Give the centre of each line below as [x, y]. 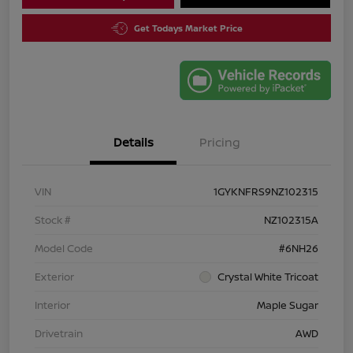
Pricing [220, 142]
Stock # [53, 220]
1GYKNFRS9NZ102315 [266, 191]
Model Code [64, 248]
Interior [52, 305]
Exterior [54, 277]
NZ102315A [291, 220]
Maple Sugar [288, 305]
